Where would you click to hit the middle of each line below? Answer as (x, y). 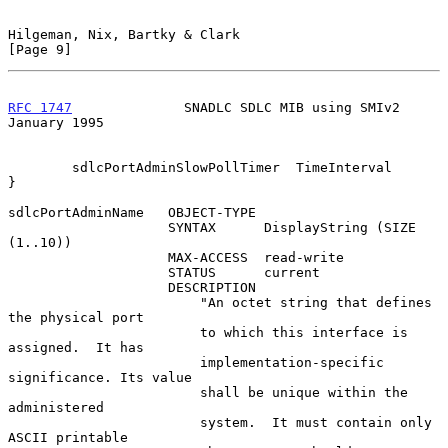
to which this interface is (104, 332)
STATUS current (88, 272)
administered (56, 407)
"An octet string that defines (104, 302)
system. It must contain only (104, 422)
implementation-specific (104, 362)
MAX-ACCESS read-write (88, 257)
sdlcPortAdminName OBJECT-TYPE (132, 212)
